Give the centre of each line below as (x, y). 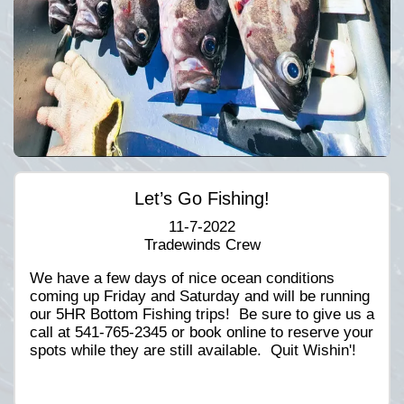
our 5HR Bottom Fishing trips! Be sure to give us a (202, 314)
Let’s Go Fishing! (202, 198)
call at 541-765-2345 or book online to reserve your (202, 332)
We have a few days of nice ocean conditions (182, 278)
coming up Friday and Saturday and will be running (200, 296)
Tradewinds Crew (202, 244)
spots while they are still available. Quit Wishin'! (193, 350)
